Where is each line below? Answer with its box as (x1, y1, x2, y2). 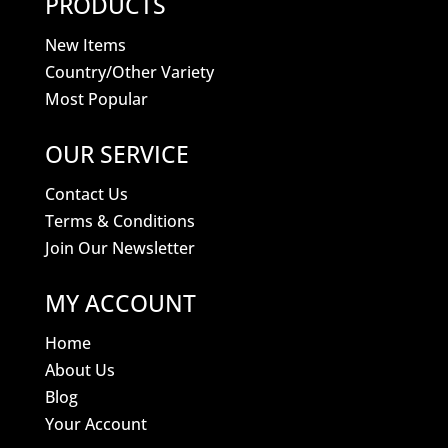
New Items (44, 34, 126, 57)
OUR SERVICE (44, 138, 189, 171)
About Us (44, 359, 115, 382)
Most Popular (44, 88, 148, 111)
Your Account (44, 413, 147, 436)
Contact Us (44, 183, 128, 206)
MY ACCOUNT (44, 287, 196, 320)
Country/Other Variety (44, 61, 214, 84)
